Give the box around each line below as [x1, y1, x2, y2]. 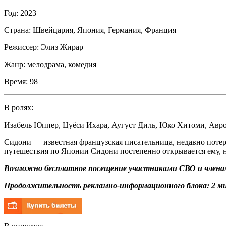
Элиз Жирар [41, 42, 83, 51]
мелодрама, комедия [27, 60, 96, 69]
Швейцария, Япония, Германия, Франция [31, 25, 176, 34]
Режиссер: [4, 42, 39, 51]
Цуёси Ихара [63, 120, 107, 129]
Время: [4, 77, 28, 86]
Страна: [4, 25, 31, 34]
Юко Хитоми [159, 120, 205, 129]
